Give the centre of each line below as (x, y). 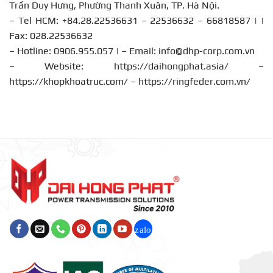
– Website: (62, 66)
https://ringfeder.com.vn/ (194, 82)
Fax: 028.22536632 (51, 36)
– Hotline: (31, 51)
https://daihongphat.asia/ (171, 66)
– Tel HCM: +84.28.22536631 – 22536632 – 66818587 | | (136, 21)
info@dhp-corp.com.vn (207, 51)
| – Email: (136, 51)
